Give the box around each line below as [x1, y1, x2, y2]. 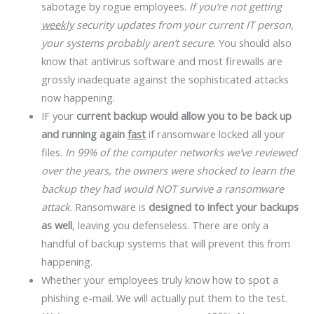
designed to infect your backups [148, 199, 299, 214]
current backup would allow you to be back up [76, 108, 292, 123]
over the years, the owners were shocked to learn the [41, 163, 294, 177]
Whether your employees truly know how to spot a [41, 272, 278, 287]
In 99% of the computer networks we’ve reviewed [64, 144, 297, 159]
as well [41, 217, 72, 232]
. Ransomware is [69, 199, 149, 214]
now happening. [41, 90, 115, 104]
